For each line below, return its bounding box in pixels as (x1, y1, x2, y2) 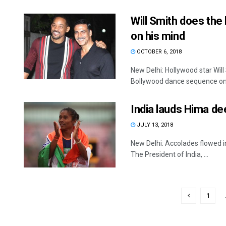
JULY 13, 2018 (135, 121, 173, 128)
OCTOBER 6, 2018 (135, 48, 182, 55)
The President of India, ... (131, 150, 208, 158)
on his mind (131, 29, 185, 42)
